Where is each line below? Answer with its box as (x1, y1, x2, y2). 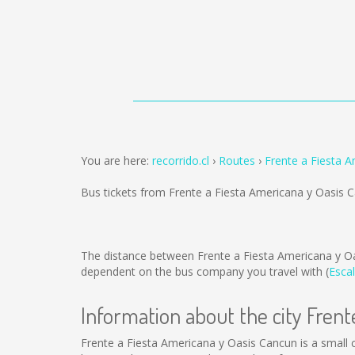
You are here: (81, 153, 152, 168)
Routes (219, 153, 255, 168)
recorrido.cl (152, 153, 209, 168)
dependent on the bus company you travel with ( (81, 264, 329, 279)
